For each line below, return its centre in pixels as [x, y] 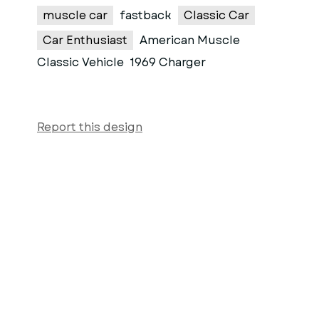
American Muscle [190, 40]
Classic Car [216, 15]
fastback [146, 15]
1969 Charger [168, 62]
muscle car [75, 15]
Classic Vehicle [80, 62]
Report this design [90, 127]
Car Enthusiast [85, 40]
